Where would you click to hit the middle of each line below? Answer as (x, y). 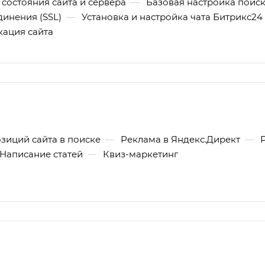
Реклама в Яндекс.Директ (180, 139)
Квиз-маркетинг (140, 154)
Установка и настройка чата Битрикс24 (172, 17)
